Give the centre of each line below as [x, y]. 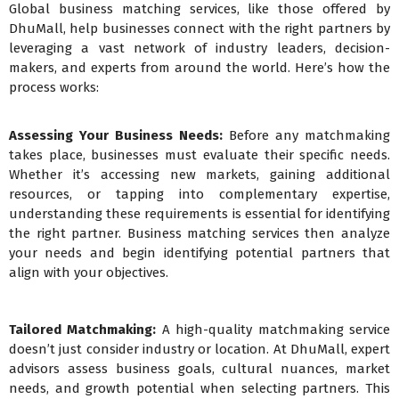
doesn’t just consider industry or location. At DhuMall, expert [199, 350]
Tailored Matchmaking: [83, 330]
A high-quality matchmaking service [273, 330]
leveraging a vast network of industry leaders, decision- [199, 49]
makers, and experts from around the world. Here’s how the [199, 68]
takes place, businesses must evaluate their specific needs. [199, 155]
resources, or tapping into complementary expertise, [199, 195]
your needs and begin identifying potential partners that [199, 253]
